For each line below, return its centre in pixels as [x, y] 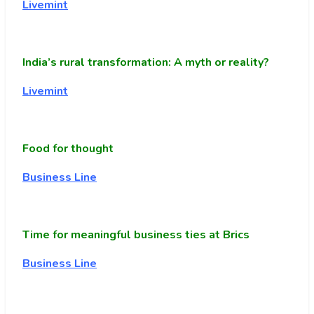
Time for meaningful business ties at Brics [136, 235]
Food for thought [68, 149]
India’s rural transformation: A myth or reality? [146, 63]
